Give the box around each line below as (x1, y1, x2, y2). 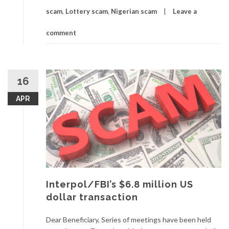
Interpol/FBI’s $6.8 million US (46, 179, 193, 190)
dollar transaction (46, 192, 138, 203)
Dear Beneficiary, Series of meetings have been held (46, 215, 211, 224)
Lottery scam (65, 7, 108, 16)
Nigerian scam (111, 7, 157, 16)
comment (46, 29, 76, 37)
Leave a (173, 7, 197, 16)
